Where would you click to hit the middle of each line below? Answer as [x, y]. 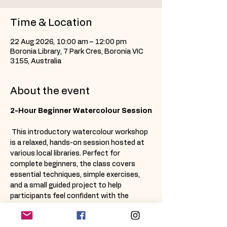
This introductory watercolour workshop [80, 132]
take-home [118, 217]
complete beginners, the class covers [73, 164]
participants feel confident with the [70, 196]
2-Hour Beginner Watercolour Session [81, 111]
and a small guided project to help [67, 185]
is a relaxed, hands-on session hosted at [78, 143]
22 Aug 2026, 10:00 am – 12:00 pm [68, 42]
